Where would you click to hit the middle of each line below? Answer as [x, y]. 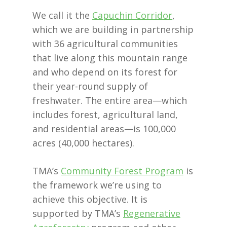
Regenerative [152, 213]
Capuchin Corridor [132, 15]
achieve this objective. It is [90, 199]
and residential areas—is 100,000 [104, 128]
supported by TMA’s [78, 213]
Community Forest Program [122, 171]
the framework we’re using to [97, 185]
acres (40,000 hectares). [83, 143]
